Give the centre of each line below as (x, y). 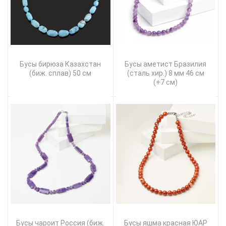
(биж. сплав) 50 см (61, 73)
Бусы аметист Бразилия (166, 64)
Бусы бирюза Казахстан (61, 64)
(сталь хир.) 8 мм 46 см (165, 73)
